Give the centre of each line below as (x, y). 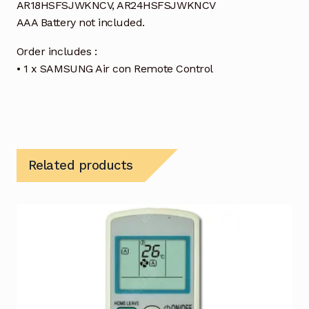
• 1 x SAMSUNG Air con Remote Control (114, 69)
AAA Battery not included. (81, 22)
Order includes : (57, 52)
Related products (80, 166)
